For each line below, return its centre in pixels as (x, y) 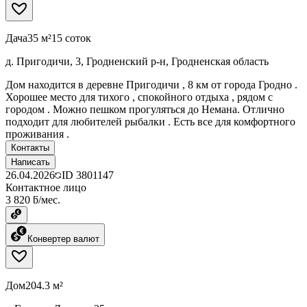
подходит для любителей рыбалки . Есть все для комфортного (150, 121)
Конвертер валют (63, 238)
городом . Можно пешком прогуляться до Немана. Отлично (145, 109)
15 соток (71, 38)
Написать (30, 162)
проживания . (37, 134)
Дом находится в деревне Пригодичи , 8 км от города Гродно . (151, 84)
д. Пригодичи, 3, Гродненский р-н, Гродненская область (137, 61)
